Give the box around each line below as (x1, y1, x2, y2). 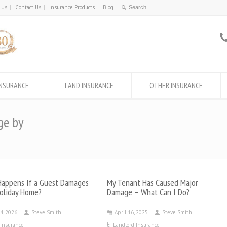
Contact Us (15, 4, 41, 11)
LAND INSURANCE (65, 80, 113, 90)
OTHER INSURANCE (149, 80, 203, 90)
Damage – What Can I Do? (106, 185, 190, 198)
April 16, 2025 (114, 209, 148, 216)
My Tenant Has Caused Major (106, 176, 198, 188)
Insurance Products (49, 4, 95, 11)
